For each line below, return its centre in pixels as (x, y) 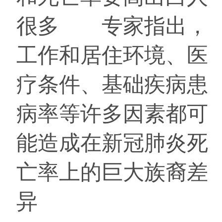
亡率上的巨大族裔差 (112, 172)
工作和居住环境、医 (112, 55)
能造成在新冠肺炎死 (112, 143)
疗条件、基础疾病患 (112, 84)
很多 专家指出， (112, 26)
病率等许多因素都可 (112, 113)
